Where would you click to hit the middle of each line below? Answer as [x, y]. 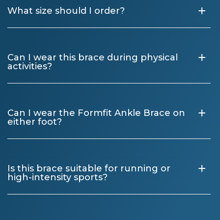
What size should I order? [66, 11]
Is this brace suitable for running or [89, 169]
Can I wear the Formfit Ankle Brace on [96, 113]
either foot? [35, 122]
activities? [30, 67]
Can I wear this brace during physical [93, 58]
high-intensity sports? [57, 178]
